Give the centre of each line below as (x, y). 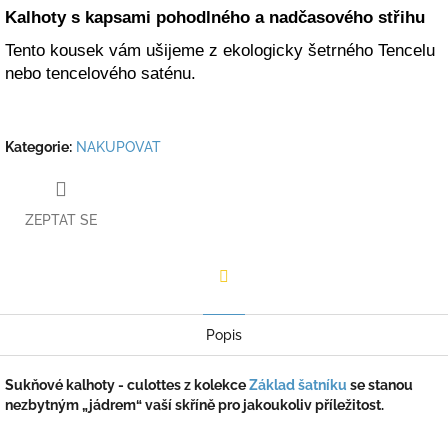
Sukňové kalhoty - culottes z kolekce (127, 384)
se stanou (380, 384)
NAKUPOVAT (118, 147)
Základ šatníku (298, 384)
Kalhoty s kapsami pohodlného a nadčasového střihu (215, 18)
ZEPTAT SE (61, 219)
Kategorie (37, 147)
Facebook (255, 303)
